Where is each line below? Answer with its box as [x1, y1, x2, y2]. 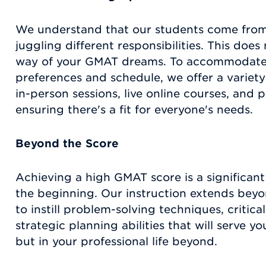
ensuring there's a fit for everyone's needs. [15, 103, 253, 116]
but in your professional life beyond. [15, 235, 217, 248]
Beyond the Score [15, 137, 119, 150]
